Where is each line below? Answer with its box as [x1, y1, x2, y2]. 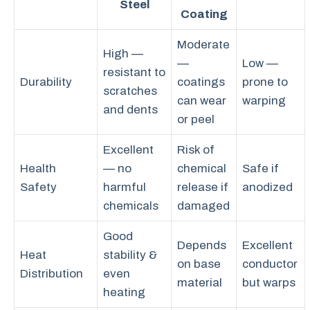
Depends [177, 239, 226, 252]
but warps [242, 276, 295, 289]
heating [103, 286, 145, 299]
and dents [103, 103, 158, 116]
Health [20, 162, 56, 175]
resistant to [103, 66, 165, 79]
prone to [242, 75, 288, 89]
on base [177, 257, 221, 271]
